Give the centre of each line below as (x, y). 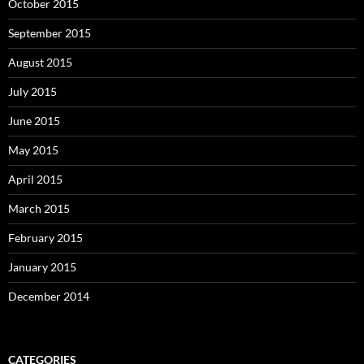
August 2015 (40, 62)
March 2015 (39, 208)
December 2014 (49, 296)
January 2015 (42, 266)
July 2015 (32, 91)
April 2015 (35, 179)
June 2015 (34, 120)
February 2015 (45, 237)
